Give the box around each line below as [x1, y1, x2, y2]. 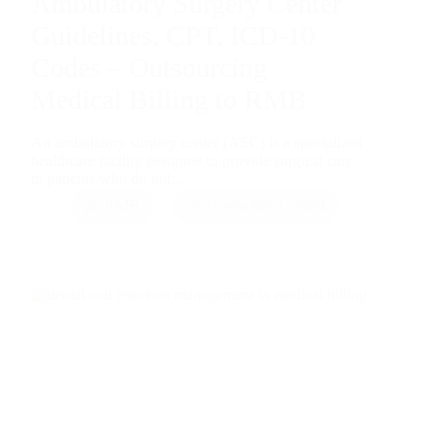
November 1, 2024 [206, 197, 325, 215]
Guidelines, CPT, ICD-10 [31, 19, 315, 51]
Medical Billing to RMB [31, 83, 307, 115]
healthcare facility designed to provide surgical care [31, 152, 353, 170]
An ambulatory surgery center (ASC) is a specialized [31, 134, 363, 152]
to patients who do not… [31, 170, 187, 188]
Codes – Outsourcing [31, 51, 267, 83]
